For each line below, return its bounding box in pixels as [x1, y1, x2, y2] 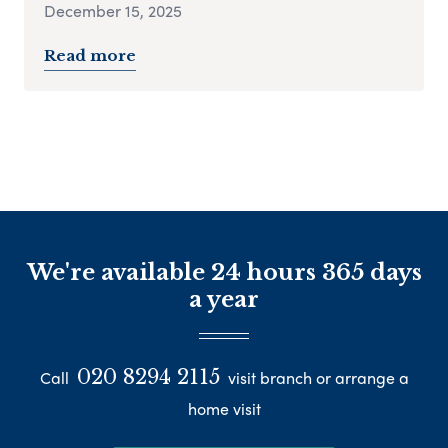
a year [189, 285, 259, 313]
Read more [44, 45, 136, 65]
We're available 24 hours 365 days [26, 258, 422, 286]
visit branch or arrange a [223, 366, 409, 390]
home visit [187, 397, 261, 421]
